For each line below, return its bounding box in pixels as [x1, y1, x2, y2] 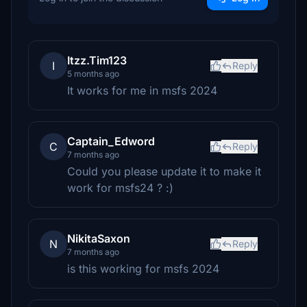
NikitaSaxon [67, 232, 130, 245]
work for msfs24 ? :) [67, 181, 173, 195]
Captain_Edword [67, 134, 155, 148]
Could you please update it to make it [67, 164, 261, 178]
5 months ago [67, 69, 119, 79]
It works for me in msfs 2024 [67, 84, 217, 97]
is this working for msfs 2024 [67, 262, 219, 275]
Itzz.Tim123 [67, 53, 127, 67]
